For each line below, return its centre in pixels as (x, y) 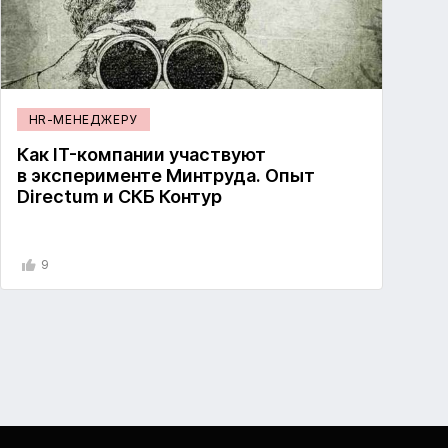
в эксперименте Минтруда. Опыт (165, 176)
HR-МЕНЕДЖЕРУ (83, 120)
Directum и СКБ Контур (119, 197)
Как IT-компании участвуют (141, 155)
